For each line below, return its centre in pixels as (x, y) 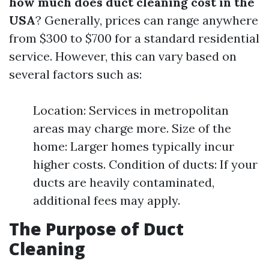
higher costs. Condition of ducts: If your (145, 164)
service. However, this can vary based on (123, 56)
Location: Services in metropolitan (131, 110)
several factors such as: (75, 74)
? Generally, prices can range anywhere (147, 20)
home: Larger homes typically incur (134, 146)
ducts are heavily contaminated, (124, 182)
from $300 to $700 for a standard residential (134, 38)
